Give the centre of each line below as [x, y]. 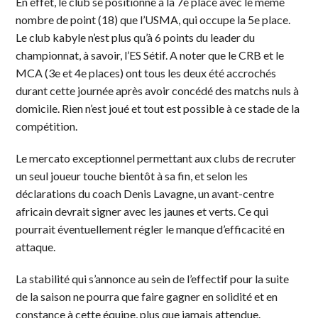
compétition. [47, 126]
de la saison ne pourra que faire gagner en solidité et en [147, 296]
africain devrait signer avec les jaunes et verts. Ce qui [142, 211]
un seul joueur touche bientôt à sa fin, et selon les [132, 175]
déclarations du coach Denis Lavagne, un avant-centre [145, 193]
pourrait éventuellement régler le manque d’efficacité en [150, 229]
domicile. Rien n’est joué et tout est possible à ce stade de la [158, 108]
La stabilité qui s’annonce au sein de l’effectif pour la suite [153, 278]
